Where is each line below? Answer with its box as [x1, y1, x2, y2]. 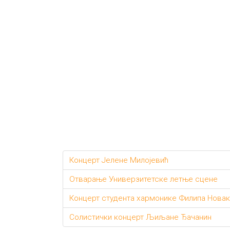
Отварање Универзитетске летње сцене [69, 175, 218, 184]
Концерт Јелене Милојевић [69, 156, 168, 165]
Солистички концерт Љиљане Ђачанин [69, 213, 212, 222]
